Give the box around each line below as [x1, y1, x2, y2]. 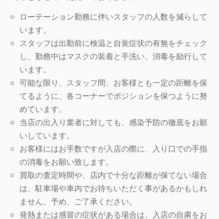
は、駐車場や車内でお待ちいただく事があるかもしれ [20, 183, 207, 194]
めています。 [20, 104, 66, 115]
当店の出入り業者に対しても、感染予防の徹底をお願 [20, 117, 207, 128]
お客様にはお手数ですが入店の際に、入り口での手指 [20, 143, 207, 154]
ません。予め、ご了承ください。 [20, 196, 137, 207]
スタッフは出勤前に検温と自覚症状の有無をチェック [20, 38, 207, 49]
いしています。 [20, 130, 74, 141]
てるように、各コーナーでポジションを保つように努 [20, 90, 207, 102]
